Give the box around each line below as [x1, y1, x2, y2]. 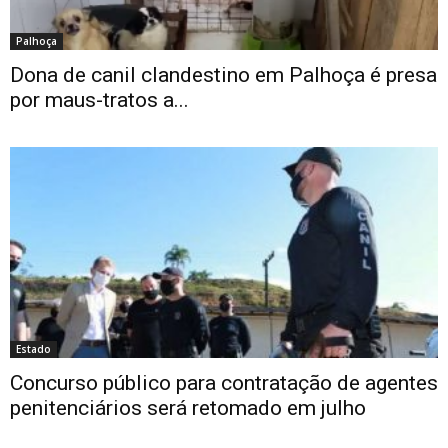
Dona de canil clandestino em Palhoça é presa [10, 63, 437, 88]
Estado [16, 342, 51, 357]
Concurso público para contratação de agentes [10, 371, 438, 396]
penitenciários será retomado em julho [10, 396, 366, 421]
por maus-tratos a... [10, 88, 189, 113]
